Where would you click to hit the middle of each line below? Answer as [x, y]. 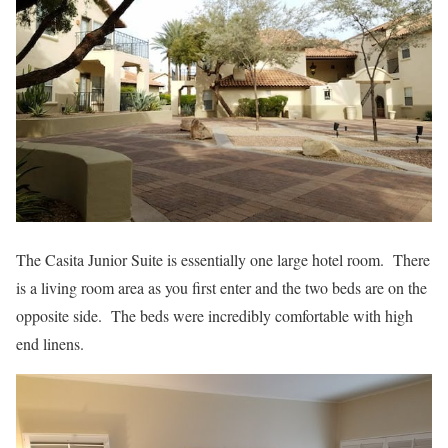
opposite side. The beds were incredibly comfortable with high [214, 315]
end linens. [50, 343]
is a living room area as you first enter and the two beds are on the [221, 287]
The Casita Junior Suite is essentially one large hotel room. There [223, 259]
